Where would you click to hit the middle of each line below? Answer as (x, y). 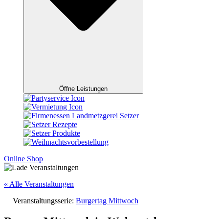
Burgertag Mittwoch (107, 201)
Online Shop (23, 159)
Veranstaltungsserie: (44, 201)
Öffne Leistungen (83, 89)
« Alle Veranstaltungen (39, 184)
